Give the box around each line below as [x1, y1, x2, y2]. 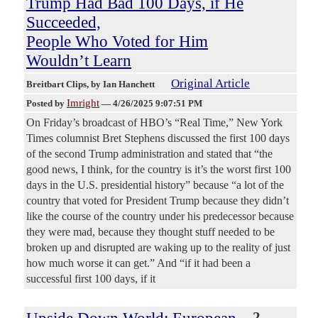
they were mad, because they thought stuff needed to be [26, 226, 275, 238]
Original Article [171, 77, 250, 91]
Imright [67, 97, 99, 109]
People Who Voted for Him [26, 32, 208, 51]
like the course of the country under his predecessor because [26, 210, 294, 223]
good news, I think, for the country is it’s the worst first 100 [26, 163, 291, 176]
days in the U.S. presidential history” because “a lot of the [26, 179, 284, 192]
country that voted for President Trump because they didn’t [26, 194, 289, 207]
